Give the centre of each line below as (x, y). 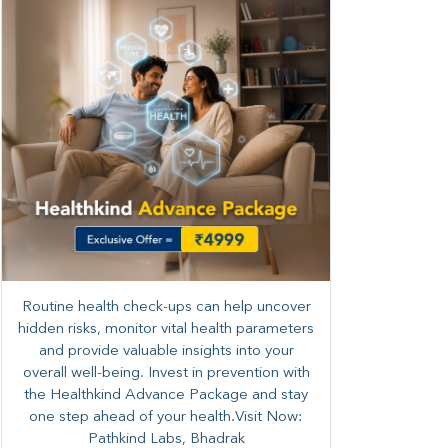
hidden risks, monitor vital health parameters (166, 329)
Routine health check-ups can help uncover (166, 307)
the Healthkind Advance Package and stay (166, 395)
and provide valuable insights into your (166, 351)
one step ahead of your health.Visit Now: (166, 417)
